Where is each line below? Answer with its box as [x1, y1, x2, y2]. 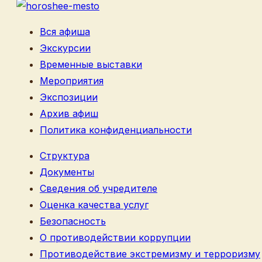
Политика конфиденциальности [40, 123, 192, 136]
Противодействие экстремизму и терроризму [40, 247, 260, 260]
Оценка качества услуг [40, 198, 149, 211]
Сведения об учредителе [40, 182, 157, 194]
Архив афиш [40, 107, 98, 119]
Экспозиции [40, 91, 98, 103]
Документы [40, 166, 94, 178]
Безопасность [40, 215, 106, 227]
